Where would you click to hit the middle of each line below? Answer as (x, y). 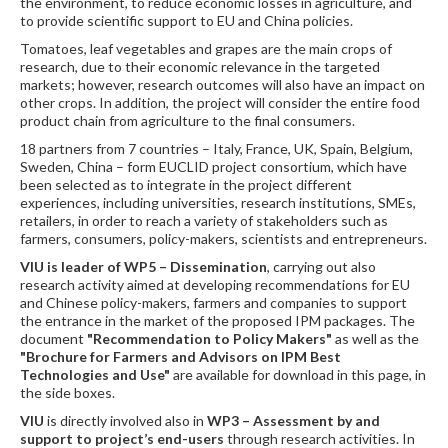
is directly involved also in (127, 421)
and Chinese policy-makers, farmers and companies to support (213, 303)
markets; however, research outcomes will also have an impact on (222, 85)
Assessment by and (316, 421)
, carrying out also (321, 267)
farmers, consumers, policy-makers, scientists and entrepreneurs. (223, 239)
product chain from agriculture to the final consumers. (187, 121)
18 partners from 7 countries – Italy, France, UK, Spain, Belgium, (216, 149)
